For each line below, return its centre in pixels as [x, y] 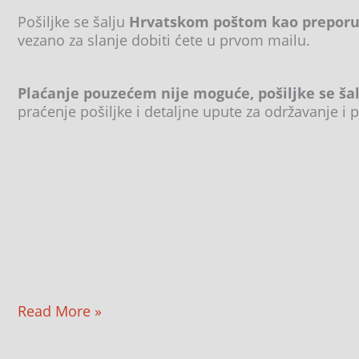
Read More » [60, 311]
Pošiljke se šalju [73, 21]
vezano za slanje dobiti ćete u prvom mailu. [164, 40]
